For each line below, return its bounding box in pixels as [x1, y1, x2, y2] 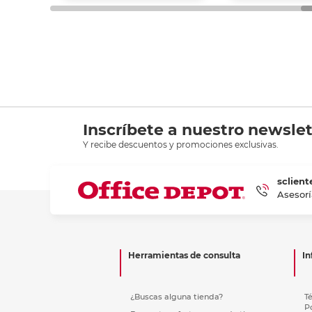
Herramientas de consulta [128, 249, 240, 260]
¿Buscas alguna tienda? [130, 291, 223, 302]
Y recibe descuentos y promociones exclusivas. [82, 139, 279, 150]
